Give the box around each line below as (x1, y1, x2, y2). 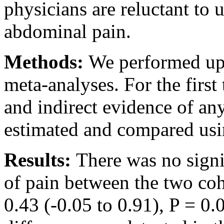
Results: (4, 148, 76, 170)
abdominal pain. (4, 20, 131, 42)
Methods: (4, 50, 88, 72)
